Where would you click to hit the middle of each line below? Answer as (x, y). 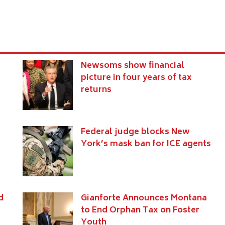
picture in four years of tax (136, 78)
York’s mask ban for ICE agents (146, 144)
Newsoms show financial (132, 66)
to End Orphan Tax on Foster (140, 211)
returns (96, 90)
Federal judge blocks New (135, 132)
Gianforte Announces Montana (144, 199)
